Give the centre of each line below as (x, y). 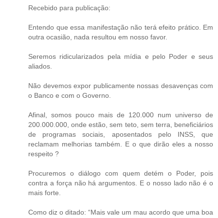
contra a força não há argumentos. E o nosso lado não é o (121, 183)
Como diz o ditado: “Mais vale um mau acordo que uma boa (121, 212)
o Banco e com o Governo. (70, 95)
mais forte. (45, 192)
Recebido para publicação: (69, 8)
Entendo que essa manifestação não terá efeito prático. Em (121, 27)
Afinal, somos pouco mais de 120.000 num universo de (121, 115)
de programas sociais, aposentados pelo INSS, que (121, 134)
